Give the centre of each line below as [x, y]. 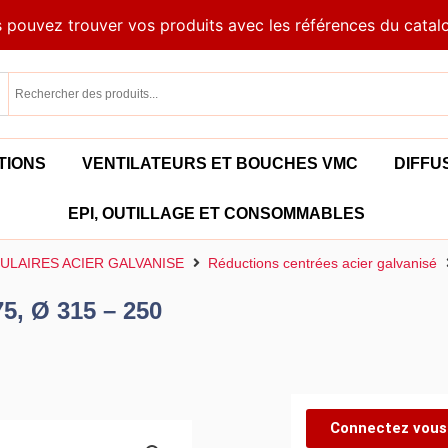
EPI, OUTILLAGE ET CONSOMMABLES [216, 214]
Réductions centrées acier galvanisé [322, 263]
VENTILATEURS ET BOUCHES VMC [219, 164]
